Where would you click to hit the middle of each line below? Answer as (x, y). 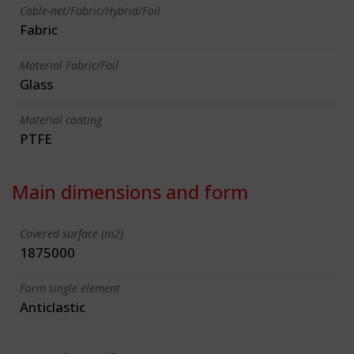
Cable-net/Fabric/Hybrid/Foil (90, 10)
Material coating (61, 119)
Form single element (70, 288)
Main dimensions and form (130, 191)
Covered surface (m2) (72, 233)
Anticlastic (53, 307)
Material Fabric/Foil (69, 65)
